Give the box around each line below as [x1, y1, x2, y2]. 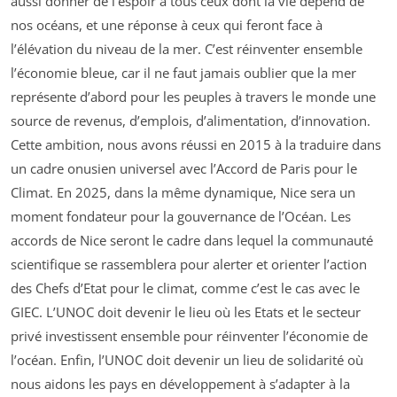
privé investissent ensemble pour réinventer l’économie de [11, 327, 368, 346]
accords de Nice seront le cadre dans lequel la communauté [11, 231, 373, 250]
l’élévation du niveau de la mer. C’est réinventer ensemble [11, 40, 362, 58]
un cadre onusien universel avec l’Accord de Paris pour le [11, 160, 357, 178]
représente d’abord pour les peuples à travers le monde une [11, 88, 376, 106]
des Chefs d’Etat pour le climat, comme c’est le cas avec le [11, 279, 360, 298]
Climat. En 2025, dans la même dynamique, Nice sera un [11, 183, 355, 202]
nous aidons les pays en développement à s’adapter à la [11, 375, 350, 393]
